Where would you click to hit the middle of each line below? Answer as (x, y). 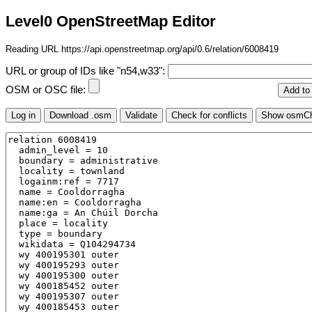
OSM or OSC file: (47, 90)
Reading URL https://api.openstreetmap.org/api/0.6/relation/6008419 (142, 49)
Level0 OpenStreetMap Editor (111, 22)
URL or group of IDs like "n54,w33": (87, 71)
